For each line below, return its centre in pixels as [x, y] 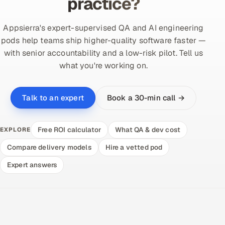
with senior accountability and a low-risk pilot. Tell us [104, 53]
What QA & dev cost [148, 129]
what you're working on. [103, 65]
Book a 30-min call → [146, 97]
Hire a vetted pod [134, 147]
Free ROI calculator [70, 129]
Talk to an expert [53, 98]
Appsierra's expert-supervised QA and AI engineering [103, 28]
